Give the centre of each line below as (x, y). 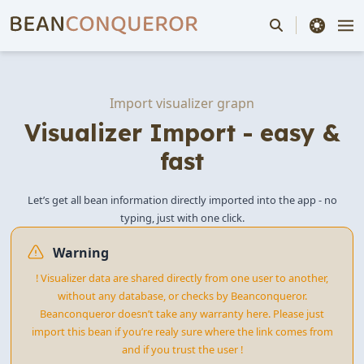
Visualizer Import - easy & (182, 133)
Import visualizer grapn (182, 103)
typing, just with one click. (182, 218)
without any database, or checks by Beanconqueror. (182, 296)
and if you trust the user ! (182, 350)
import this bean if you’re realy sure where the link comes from (182, 332)
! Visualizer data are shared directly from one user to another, (182, 278)
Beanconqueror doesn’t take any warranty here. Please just (182, 314)
